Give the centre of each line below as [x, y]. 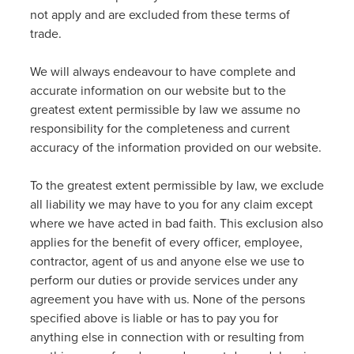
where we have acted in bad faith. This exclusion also [177, 223]
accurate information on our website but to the [158, 90]
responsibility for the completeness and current [160, 128]
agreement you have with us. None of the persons [168, 299]
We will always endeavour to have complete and [163, 71]
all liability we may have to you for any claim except [171, 204]
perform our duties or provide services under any [164, 280]
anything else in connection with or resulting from [167, 337]
